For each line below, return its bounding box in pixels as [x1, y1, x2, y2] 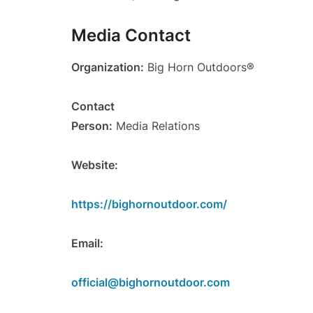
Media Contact [71, 25, 191, 46]
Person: [71, 119, 112, 133]
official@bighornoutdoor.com [71, 275, 230, 290]
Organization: [71, 60, 144, 75]
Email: [71, 236, 103, 251]
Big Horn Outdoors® [144, 60, 254, 75]
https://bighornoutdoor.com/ [71, 197, 227, 212]
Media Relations [112, 119, 200, 133]
